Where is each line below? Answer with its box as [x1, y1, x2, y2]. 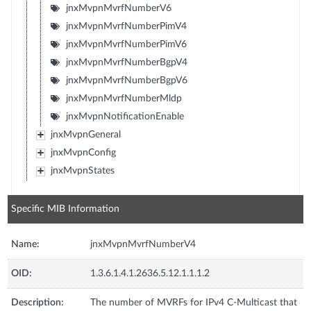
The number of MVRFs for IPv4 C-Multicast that [90, 297, 298, 308]
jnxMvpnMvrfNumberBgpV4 [65, 57, 187, 67]
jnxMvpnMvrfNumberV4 [90, 239, 196, 249]
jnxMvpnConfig [50, 147, 116, 158]
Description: [11, 297, 65, 308]
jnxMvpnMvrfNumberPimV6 [65, 39, 187, 49]
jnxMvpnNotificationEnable [65, 111, 184, 121]
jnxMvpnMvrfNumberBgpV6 [65, 75, 187, 85]
